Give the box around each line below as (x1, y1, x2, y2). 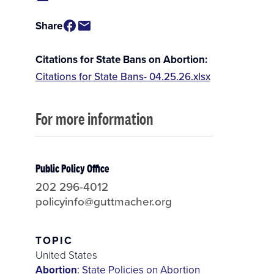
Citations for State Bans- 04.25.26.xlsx (35, 69, 210, 84)
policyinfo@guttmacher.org (35, 193, 172, 210)
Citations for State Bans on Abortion (35, 52, 205, 67)
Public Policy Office (35, 161, 109, 176)
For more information (35, 108, 154, 130)
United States (35, 248, 97, 262)
